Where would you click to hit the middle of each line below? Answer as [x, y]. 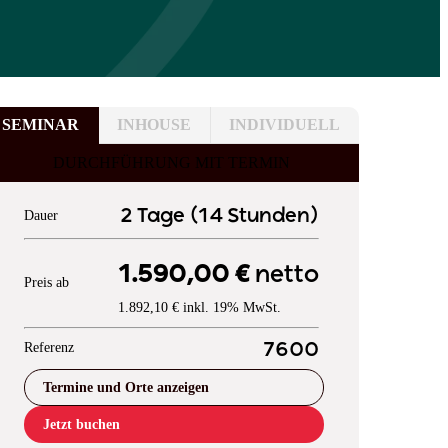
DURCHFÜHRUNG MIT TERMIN [171, 162]
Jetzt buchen [81, 424]
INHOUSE [154, 124]
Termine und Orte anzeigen [125, 387]
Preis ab [46, 283]
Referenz [48, 347]
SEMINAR [40, 124]
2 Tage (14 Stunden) [219, 216]
